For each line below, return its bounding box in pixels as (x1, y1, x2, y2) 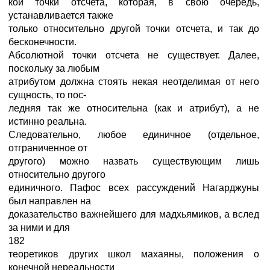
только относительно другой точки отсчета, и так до (8, 24, 259, 34)
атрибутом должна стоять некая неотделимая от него (8, 77, 259, 87)
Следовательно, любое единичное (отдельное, (8, 130, 259, 140)
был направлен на (8, 196, 91, 206)
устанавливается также (8, 10, 113, 20)
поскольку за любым (8, 63, 99, 74)
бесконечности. (8, 37, 77, 47)
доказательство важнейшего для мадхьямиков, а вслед (8, 209, 259, 219)
